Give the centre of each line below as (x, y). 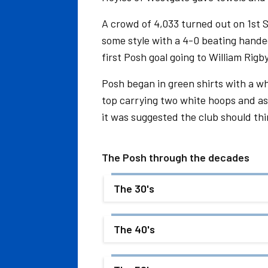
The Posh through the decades (176, 157)
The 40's (134, 229)
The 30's (134, 188)
